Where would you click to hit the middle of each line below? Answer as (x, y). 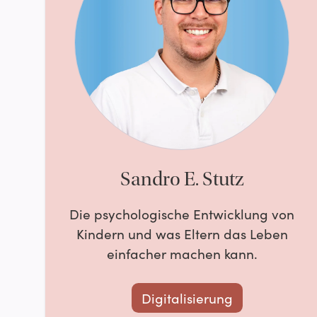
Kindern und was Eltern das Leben (182, 233)
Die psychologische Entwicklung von (182, 213)
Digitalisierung (187, 298)
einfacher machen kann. (182, 253)
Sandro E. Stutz (182, 180)
